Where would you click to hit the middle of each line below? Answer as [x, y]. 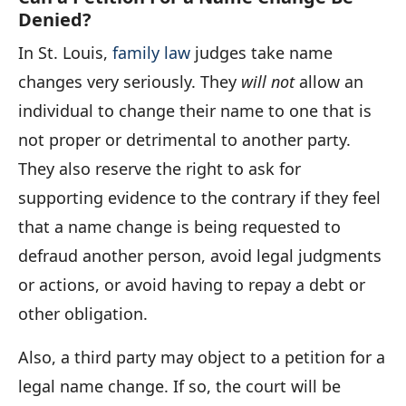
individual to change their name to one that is [195, 110]
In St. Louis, [65, 52]
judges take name [261, 52]
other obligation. [83, 313]
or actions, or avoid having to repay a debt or [192, 284]
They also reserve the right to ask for [159, 168]
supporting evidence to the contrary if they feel [199, 197]
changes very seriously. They [130, 81]
